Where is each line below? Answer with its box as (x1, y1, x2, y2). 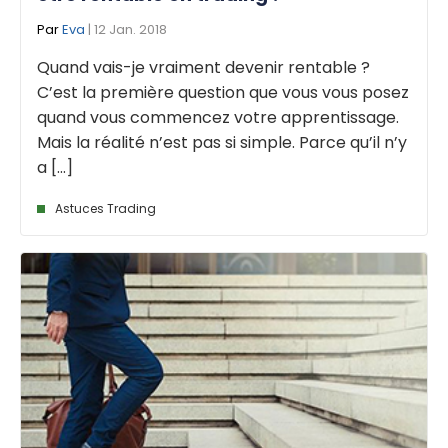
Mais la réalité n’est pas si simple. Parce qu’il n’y (37, 130, 407, 154)
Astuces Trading (55, 199, 156, 217)
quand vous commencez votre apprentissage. (37, 105, 399, 129)
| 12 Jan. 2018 (85, 19, 167, 39)
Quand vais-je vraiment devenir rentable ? (37, 55, 370, 79)
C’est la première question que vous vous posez (37, 80, 409, 104)
